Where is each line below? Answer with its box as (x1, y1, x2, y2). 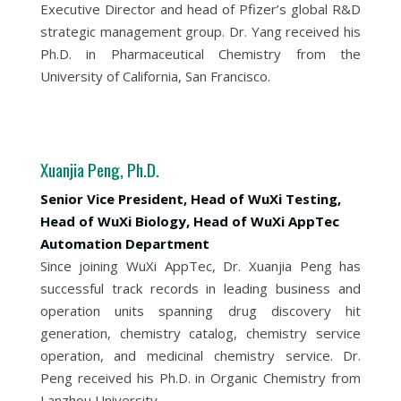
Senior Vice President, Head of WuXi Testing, (39, 190, 341, 208)
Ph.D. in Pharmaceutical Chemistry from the (39, 45, 362, 63)
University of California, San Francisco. (39, 67, 270, 85)
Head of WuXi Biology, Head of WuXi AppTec (39, 212, 339, 230)
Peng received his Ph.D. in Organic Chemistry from (39, 369, 362, 387)
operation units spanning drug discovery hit (39, 302, 362, 320)
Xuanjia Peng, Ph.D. (39, 157, 159, 182)
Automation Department (39, 235, 209, 252)
